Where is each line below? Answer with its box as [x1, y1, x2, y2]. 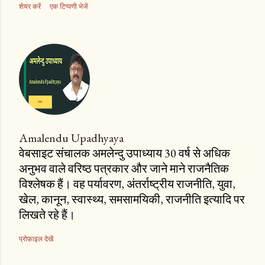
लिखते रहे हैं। [19, 207, 75, 223]
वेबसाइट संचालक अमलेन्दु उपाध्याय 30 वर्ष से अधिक [19, 146, 230, 161]
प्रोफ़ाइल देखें [19, 234, 53, 244]
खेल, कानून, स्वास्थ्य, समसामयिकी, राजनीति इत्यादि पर [19, 192, 245, 208]
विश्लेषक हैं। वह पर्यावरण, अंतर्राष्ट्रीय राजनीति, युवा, [19, 176, 235, 192]
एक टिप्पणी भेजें [50, 2, 88, 11]
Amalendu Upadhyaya [19, 130, 124, 146]
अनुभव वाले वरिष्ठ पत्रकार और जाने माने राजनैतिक [19, 161, 229, 177]
